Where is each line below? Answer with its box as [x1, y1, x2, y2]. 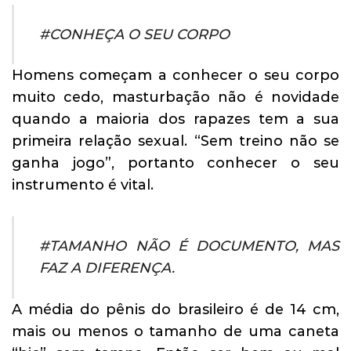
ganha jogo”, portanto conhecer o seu [12, 154, 339, 172]
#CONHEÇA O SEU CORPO [39, 25, 230, 43]
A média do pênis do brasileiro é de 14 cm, [12, 300, 339, 318]
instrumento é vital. [12, 176, 154, 194]
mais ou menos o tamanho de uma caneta [12, 322, 339, 340]
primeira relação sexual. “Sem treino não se [12, 132, 339, 150]
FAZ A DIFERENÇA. [39, 259, 175, 277]
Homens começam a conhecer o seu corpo [12, 67, 339, 85]
